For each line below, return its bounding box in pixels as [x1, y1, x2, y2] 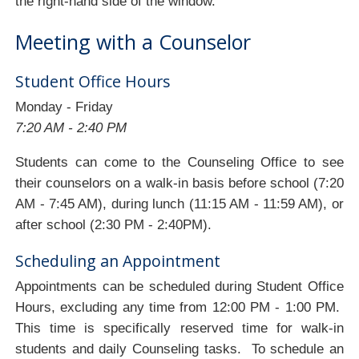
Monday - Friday [15, 99, 114, 115]
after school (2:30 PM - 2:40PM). [15, 216, 212, 232]
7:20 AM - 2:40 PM [15, 119, 127, 135]
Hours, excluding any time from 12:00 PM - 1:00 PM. [15, 299, 344, 315]
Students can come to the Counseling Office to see [15, 154, 344, 170]
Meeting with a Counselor [15, 27, 252, 55]
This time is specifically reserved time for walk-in [15, 320, 344, 336]
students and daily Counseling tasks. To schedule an [15, 341, 344, 357]
